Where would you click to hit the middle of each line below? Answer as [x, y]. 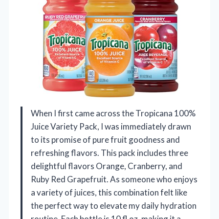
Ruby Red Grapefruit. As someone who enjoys [114, 179]
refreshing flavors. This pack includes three [109, 153]
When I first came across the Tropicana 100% [113, 113]
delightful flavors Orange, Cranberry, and [107, 166]
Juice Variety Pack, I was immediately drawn [111, 127]
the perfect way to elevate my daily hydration [114, 206]
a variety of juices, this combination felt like [109, 193]
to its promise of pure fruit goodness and [105, 140]
